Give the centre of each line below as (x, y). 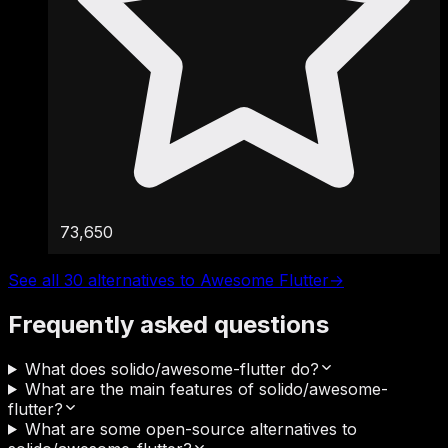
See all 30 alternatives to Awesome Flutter (168, 280)
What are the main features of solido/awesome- (206, 388)
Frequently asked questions (168, 324)
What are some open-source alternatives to (190, 428)
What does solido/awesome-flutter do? (171, 368)
